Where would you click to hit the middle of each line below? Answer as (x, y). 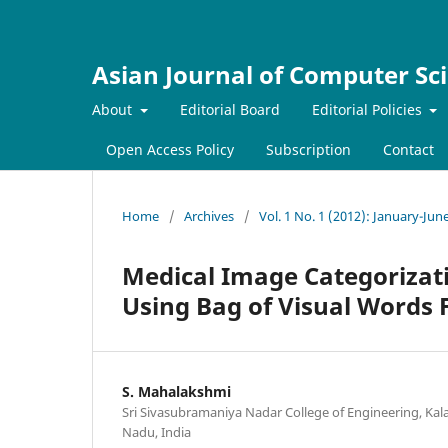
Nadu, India (156, 431)
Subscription (308, 149)
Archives (209, 215)
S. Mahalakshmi (176, 391)
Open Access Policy (170, 149)
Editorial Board (229, 109)
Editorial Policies (368, 109)
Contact (408, 149)
